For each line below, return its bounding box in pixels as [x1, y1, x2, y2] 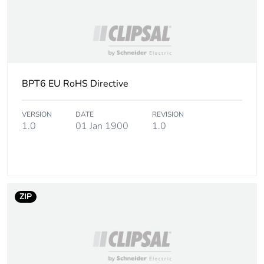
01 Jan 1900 [75, 120, 128, 133]
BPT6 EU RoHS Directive [22, 77, 128, 91]
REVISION [152, 110, 184, 120]
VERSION [22, 110, 52, 120]
